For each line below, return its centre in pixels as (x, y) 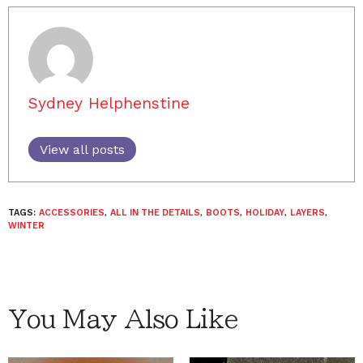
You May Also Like (123, 319)
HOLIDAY (265, 212)
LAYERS (307, 212)
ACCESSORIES (72, 212)
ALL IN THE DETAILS (155, 212)
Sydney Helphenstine (109, 103)
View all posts (82, 149)
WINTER (26, 225)
